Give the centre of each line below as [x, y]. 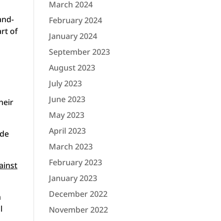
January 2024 [73, 36]
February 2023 [75, 162]
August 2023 [72, 68]
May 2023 [66, 115]
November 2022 [78, 210]
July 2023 [65, 83]
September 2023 [79, 52]
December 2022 [78, 194]
